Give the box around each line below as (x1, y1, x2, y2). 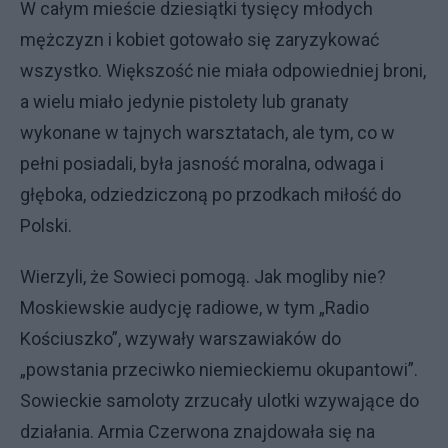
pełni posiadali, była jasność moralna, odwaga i (20, 153, 384, 175)
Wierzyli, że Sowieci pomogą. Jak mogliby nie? (20, 266, 386, 288)
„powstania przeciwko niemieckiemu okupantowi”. (20, 359, 418, 381)
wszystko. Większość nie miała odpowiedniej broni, (20, 60, 426, 82)
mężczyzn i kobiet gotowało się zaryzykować (20, 29, 379, 51)
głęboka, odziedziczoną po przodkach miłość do (20, 184, 401, 206)
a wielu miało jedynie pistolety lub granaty (20, 91, 349, 113)
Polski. (20, 215, 72, 237)
